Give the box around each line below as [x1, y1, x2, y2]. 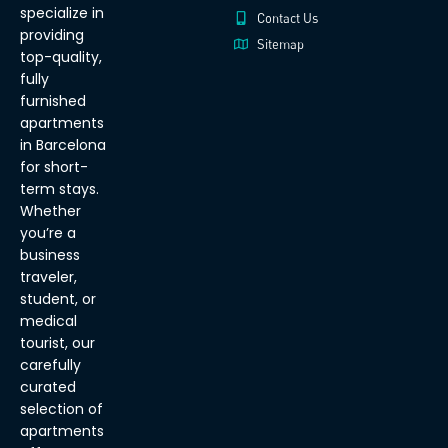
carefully [20, 355, 81, 376]
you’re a [20, 223, 76, 244]
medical [20, 311, 77, 332]
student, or [20, 289, 96, 310]
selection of [20, 399, 103, 420]
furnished [20, 91, 86, 112]
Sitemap [256, 36, 304, 53]
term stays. [20, 179, 99, 200]
